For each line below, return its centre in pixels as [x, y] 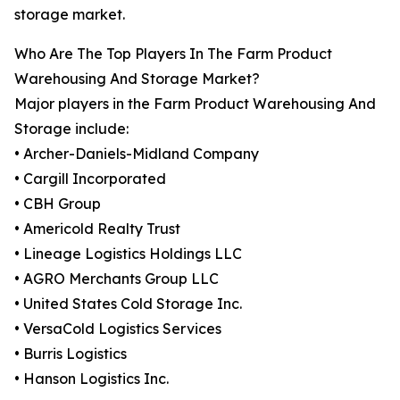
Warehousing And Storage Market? [137, 79]
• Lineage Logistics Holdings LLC [128, 254]
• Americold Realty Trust [97, 229]
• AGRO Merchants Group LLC [117, 279]
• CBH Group [58, 204]
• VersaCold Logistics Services [118, 329]
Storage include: [71, 129]
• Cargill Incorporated [90, 179]
